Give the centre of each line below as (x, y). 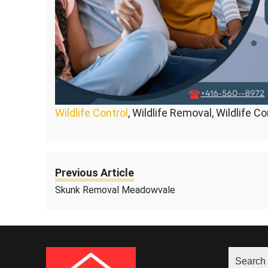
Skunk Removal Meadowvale (115, 190)
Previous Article (95, 173)
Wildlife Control (92, 113)
